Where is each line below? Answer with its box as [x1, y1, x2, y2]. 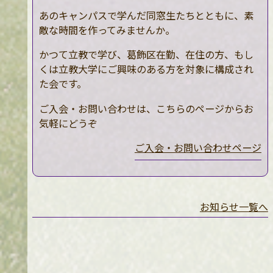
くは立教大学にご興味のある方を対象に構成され [38, 62, 253, 77]
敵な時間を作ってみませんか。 [38, 23, 175, 38]
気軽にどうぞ [38, 115, 97, 130]
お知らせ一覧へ [199, 199, 268, 214]
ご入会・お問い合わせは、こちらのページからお [38, 101, 253, 116]
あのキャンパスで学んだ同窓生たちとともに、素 [38, 8, 253, 23]
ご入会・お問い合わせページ [134, 140, 261, 155]
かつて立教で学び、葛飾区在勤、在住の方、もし [38, 47, 253, 62]
